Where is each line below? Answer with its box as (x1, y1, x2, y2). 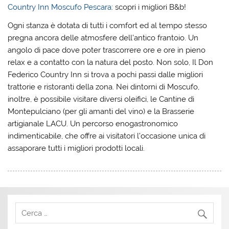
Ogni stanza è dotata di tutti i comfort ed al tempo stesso (8, 20, 208, 30)
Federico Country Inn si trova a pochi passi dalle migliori (8, 70, 203, 79)
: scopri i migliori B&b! (111, 3, 187, 12)
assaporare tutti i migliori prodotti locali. (8, 143, 145, 153)
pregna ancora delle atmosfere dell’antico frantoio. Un (8, 33, 199, 42)
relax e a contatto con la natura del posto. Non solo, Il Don (8, 57, 214, 67)
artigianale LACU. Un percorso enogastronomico (8, 119, 178, 128)
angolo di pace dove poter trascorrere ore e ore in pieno (8, 45, 206, 55)
